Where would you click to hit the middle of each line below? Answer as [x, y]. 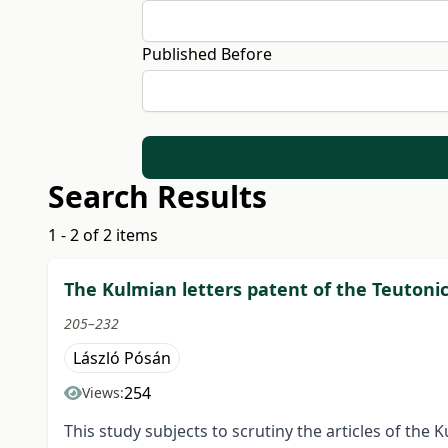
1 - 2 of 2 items [103, 235]
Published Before [206, 54]
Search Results [157, 197]
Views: [103, 393]
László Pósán [122, 358]
